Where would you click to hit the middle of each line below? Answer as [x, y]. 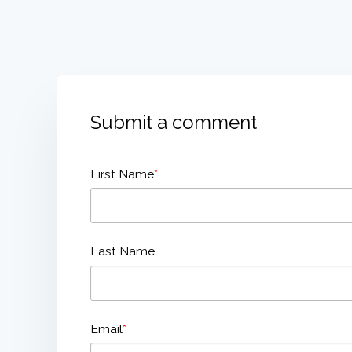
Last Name [123, 251]
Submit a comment [174, 122]
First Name [122, 174]
